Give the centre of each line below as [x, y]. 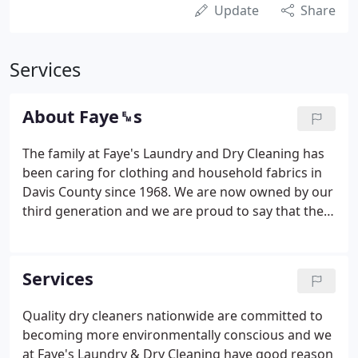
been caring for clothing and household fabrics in [172, 173]
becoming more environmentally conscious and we [177, 335]
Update [237, 10]
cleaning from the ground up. [112, 268]
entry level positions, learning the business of [159, 249]
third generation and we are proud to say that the [173, 211]
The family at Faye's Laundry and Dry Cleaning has [173, 153]
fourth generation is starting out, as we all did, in [170, 230]
